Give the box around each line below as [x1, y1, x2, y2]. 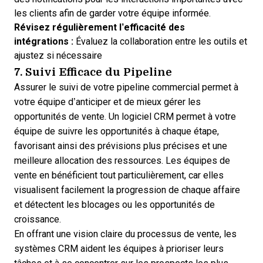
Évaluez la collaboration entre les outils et [73, 36, 247, 46]
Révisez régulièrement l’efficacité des [14, 22, 185, 32]
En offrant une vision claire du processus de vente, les [14, 229, 237, 239]
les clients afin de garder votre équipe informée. [14, 8, 211, 18]
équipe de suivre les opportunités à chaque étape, [14, 126, 219, 136]
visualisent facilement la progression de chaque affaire [14, 185, 240, 195]
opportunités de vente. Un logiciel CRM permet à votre [14, 112, 236, 122]
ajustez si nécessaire [14, 50, 102, 60]
